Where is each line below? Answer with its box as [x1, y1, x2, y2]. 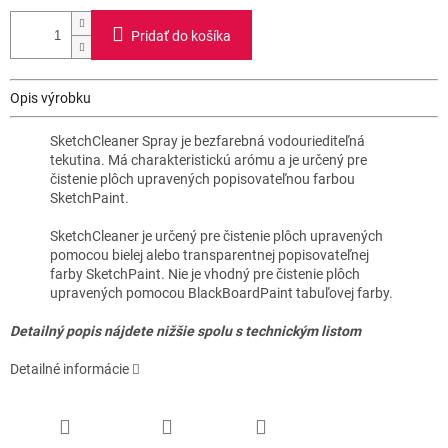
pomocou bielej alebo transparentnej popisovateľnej [50, 247, 369, 264]
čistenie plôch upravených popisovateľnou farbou [50, 171, 355, 188]
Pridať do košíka [131, 28, 231, 45]
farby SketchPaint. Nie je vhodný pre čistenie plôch [50, 266, 360, 283]
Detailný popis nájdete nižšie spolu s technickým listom [10, 323, 361, 340]
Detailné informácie [10, 361, 129, 378]
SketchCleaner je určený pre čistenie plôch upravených [50, 228, 383, 245]
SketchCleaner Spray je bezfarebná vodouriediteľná [50, 133, 365, 150]
